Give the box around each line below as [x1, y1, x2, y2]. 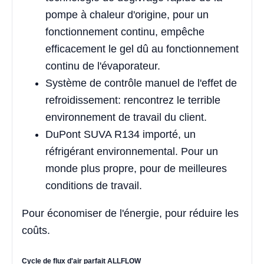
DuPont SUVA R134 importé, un [45, 128, 196, 140]
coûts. [22, 224, 50, 236]
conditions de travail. [45, 179, 142, 192]
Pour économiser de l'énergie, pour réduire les [22, 207, 239, 219]
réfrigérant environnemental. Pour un [45, 145, 218, 157]
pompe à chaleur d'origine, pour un [45, 8, 209, 21]
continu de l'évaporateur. [45, 60, 160, 72]
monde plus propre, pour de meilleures [45, 162, 227, 174]
